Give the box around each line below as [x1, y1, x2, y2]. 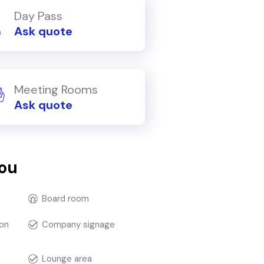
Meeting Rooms [14, 81, 98, 97]
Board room [42, 193, 90, 204]
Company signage [42, 219, 115, 230]
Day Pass [14, 8, 62, 24]
